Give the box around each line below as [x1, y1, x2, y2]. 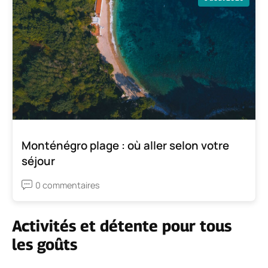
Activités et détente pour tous [12, 216, 232, 235]
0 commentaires [35, 179, 100, 191]
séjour [22, 153, 55, 169]
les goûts [12, 234, 77, 254]
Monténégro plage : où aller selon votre [22, 137, 229, 153]
